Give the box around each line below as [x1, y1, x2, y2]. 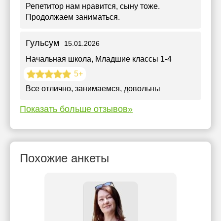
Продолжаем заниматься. [26, 13, 120, 21]
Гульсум [26, 38, 59, 48]
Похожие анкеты [20, 151, 109, 165]
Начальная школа [26, 55, 91, 63]
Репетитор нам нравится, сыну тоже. [26, 2, 160, 10]
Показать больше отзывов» [20, 104, 133, 114]
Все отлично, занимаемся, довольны [26, 84, 160, 93]
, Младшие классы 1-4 [91, 55, 172, 63]
